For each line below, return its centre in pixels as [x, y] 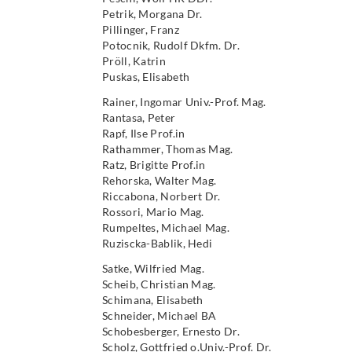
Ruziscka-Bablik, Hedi [158, 243]
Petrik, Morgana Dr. [152, 14]
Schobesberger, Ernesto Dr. [171, 331]
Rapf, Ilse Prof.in [144, 133]
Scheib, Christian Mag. [159, 284]
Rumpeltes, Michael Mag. [166, 227]
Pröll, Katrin [134, 61]
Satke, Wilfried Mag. [153, 268]
